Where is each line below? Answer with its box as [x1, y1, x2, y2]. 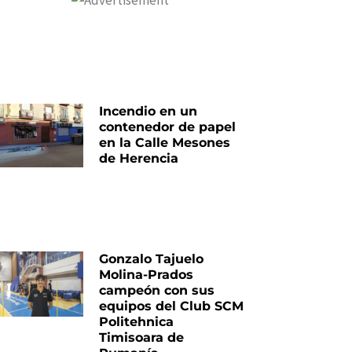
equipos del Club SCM [99, 299, 244, 314]
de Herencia [99, 150, 179, 166]
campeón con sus [99, 283, 215, 299]
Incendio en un [99, 103, 198, 119]
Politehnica [99, 314, 174, 330]
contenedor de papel [99, 119, 236, 134]
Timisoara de [99, 330, 185, 346]
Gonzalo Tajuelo [99, 251, 204, 267]
